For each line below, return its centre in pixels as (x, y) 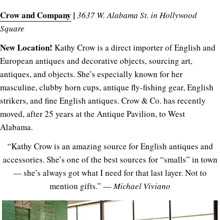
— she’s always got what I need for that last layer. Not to (110, 172)
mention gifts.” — (82, 186)
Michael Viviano (142, 186)
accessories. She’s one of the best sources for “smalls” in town (110, 159)
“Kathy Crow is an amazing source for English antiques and (110, 146)
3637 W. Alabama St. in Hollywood (137, 15)
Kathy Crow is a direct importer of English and (134, 47)
